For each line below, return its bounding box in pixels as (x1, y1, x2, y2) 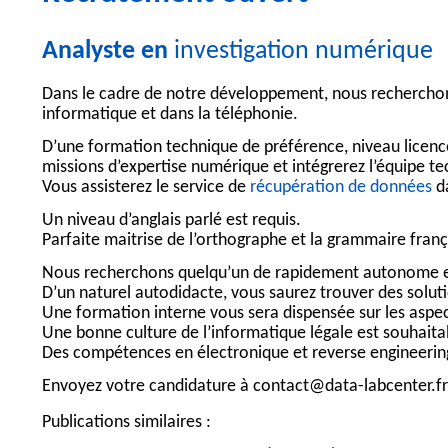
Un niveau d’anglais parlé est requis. (42, 211, 301, 231)
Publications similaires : (42, 413, 211, 433)
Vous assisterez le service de (42, 178, 250, 198)
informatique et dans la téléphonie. (42, 105, 298, 125)
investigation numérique (174, 38, 433, 66)
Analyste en (42, 38, 174, 66)
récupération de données (250, 178, 432, 198)
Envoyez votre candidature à (42, 377, 253, 397)
